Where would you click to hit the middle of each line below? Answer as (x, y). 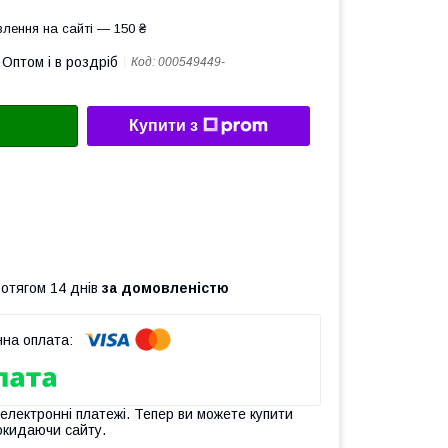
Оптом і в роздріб (60, 62)
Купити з (163, 126)
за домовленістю (165, 287)
